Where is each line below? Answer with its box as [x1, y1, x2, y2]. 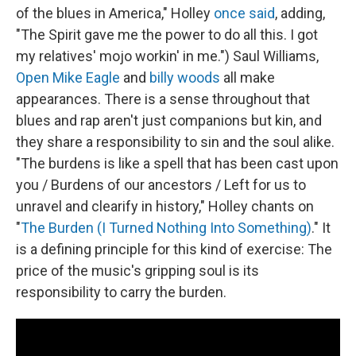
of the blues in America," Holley [16, 4, 214, 21]
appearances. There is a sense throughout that [16, 90, 310, 107]
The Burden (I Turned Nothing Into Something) [21, 219, 311, 236]
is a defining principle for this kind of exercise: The [16, 240, 332, 257]
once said [214, 4, 275, 21]
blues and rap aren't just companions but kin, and [16, 111, 322, 129]
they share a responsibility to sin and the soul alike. [16, 133, 335, 150]
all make [220, 68, 275, 86]
